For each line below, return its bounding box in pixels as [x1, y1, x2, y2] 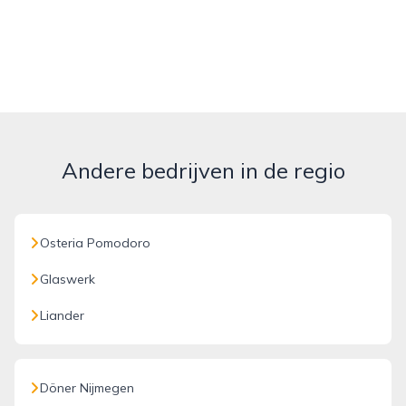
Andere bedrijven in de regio [61, 157, 345, 184]
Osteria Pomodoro [40, 235, 150, 251]
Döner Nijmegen [40, 380, 134, 396]
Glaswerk [40, 271, 95, 287]
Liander [40, 307, 84, 324]
